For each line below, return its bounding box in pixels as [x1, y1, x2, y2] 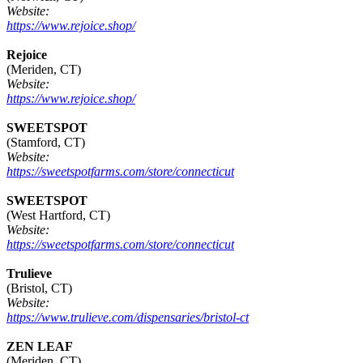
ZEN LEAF [6, 340, 73, 354]
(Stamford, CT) [6, 135, 85, 150]
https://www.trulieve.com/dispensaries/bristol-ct [6, 310, 249, 325]
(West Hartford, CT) [6, 208, 110, 223]
